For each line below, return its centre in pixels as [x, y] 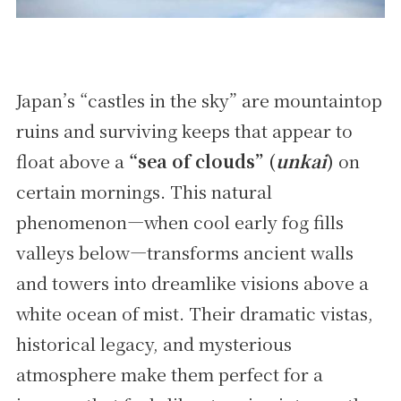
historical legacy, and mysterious [154, 343]
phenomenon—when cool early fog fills [179, 222]
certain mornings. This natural [144, 191]
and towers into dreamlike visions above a [192, 282]
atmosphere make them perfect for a [169, 374]
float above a [72, 161]
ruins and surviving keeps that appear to [184, 130]
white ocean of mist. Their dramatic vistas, [194, 313]
